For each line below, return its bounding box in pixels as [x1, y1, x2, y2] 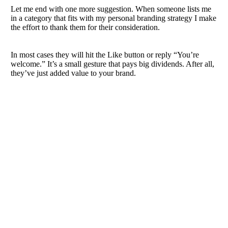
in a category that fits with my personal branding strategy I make [11, 14, 216, 22]
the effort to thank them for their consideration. [11, 23, 160, 32]
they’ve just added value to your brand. [11, 69, 136, 77]
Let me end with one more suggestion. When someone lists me [11, 5, 211, 13]
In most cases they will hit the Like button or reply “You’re [11, 50, 199, 59]
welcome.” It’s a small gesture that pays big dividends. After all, [11, 60, 214, 68]
